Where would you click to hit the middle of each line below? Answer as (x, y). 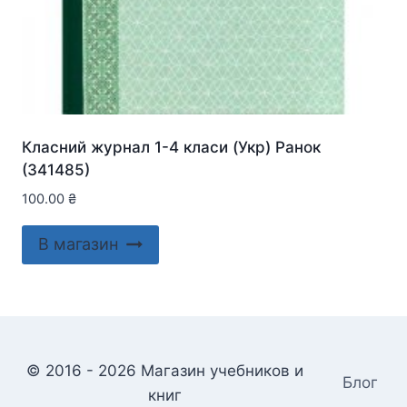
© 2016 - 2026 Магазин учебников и (165, 371)
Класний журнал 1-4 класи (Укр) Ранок (171, 148)
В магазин (78, 244)
